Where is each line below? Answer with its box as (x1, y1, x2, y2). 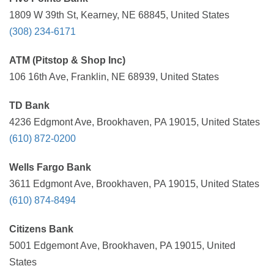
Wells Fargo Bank (9, 162, 91, 172)
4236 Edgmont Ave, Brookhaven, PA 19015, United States (9, 117, 260, 127)
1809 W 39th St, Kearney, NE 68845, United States (9, 10, 229, 20)
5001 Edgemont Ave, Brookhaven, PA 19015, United (9, 240, 235, 251)
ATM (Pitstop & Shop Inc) (9, 55, 125, 65)
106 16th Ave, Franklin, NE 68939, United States (9, 72, 219, 82)
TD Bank (9, 100, 50, 111)
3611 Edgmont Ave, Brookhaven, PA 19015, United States (9, 179, 259, 189)
